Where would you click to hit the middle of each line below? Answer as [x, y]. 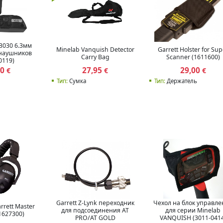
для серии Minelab [193, 210]
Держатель [181, 81]
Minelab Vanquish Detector [95, 49]
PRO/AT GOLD [95, 218]
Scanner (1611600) [193, 57]
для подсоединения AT [95, 210]
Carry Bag [95, 57]
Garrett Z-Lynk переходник [95, 203]
